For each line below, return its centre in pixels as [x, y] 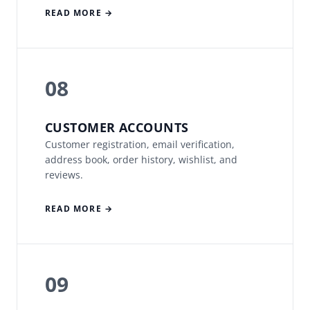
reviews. [64, 175]
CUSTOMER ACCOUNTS [117, 128]
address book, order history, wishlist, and [141, 160]
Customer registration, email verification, [140, 145]
